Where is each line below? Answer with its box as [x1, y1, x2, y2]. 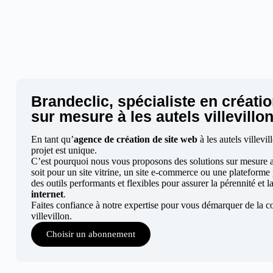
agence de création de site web [73, 134, 197, 144]
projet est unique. [30, 145, 97, 155]
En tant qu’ [30, 134, 74, 144]
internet [30, 189, 63, 199]
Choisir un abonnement [46, 229, 135, 239]
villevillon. [30, 211, 72, 221]
